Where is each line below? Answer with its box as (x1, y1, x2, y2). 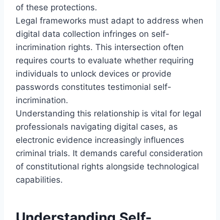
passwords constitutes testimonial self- (16, 82, 171, 92)
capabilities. (16, 174, 63, 185)
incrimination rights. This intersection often (16, 42, 184, 52)
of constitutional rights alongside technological (16, 161, 199, 171)
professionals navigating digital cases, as (16, 121, 178, 132)
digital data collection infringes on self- (16, 28, 169, 39)
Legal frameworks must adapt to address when (16, 15, 203, 26)
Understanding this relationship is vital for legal (16, 108, 201, 118)
